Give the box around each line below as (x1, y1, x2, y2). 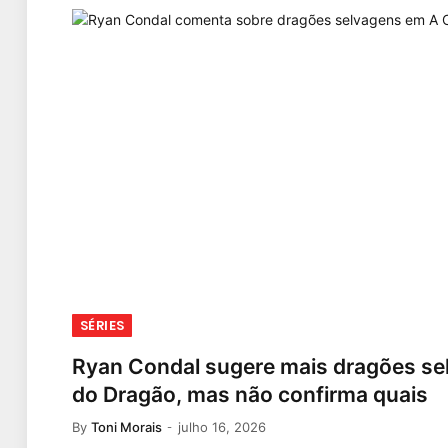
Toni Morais (91, 418, 162, 435)
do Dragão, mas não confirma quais (72, 381, 428, 407)
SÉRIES (80, 315, 125, 335)
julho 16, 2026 (178, 418, 266, 435)
